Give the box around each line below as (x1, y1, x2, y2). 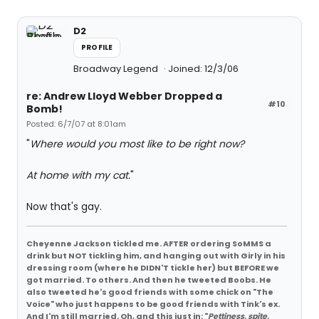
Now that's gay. (26, 199, 102, 214)
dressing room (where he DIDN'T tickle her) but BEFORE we (26, 262, 279, 273)
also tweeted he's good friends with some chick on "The (26, 286, 273, 298)
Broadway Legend (73, 62, 160, 75)
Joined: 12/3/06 (168, 62, 239, 75)
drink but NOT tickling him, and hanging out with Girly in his (26, 250, 286, 261)
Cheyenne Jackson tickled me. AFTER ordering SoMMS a (26, 238, 271, 249)
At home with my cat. (26, 168, 130, 182)
